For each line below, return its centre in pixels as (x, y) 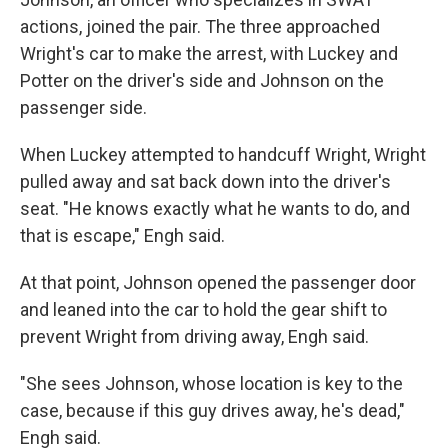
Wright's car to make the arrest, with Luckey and (209, 54)
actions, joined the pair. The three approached (200, 27)
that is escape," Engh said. (122, 236)
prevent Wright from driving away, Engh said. (194, 337)
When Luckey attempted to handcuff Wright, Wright (223, 155)
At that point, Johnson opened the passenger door (218, 283)
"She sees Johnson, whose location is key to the (211, 384)
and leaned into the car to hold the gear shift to (203, 310)
